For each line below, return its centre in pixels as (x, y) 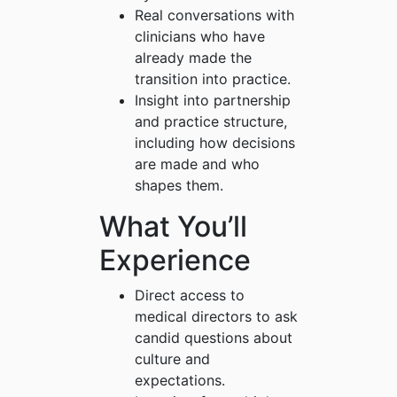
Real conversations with (214, 16)
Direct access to (190, 296)
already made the (193, 58)
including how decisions (215, 143)
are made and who (197, 164)
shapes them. (179, 186)
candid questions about (214, 338)
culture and (172, 359)
